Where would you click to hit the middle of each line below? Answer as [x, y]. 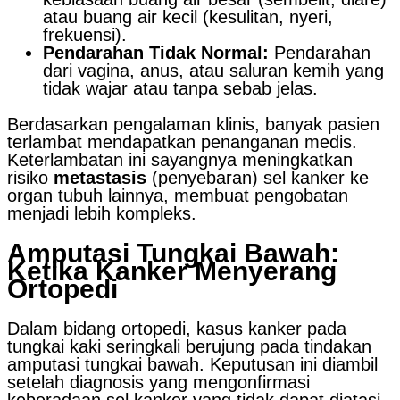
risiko [30, 177]
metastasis [100, 177]
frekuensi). [85, 34]
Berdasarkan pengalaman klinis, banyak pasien [193, 124]
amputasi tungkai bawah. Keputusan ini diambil [192, 365]
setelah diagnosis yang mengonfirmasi [158, 383]
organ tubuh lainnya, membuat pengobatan [178, 195]
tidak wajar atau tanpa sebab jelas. [180, 88]
